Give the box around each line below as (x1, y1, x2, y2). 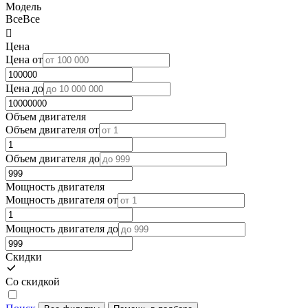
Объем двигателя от (5, 123, 99, 135)
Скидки (5, 250, 42, 263)
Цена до (5, 82, 43, 94)
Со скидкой (5, 275, 60, 287)
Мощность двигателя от (5, 193, 118, 206)
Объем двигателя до (5, 152, 100, 164)
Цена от (5, 53, 43, 65)
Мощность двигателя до (5, 222, 118, 234)
